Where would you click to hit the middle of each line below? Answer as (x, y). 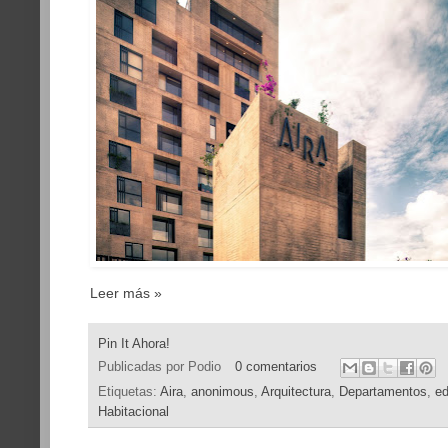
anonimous (222, 392)
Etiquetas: (129, 392)
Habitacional (133, 412)
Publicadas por (143, 367)
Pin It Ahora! (134, 343)
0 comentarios (275, 367)
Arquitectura (296, 392)
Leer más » (126, 292)
